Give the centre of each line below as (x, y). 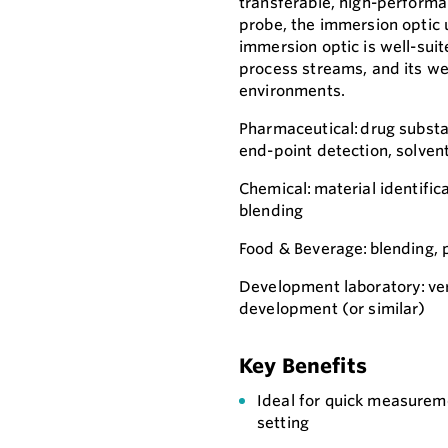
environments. (292, 91)
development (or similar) (332, 309)
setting (283, 423)
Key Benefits (303, 366)
